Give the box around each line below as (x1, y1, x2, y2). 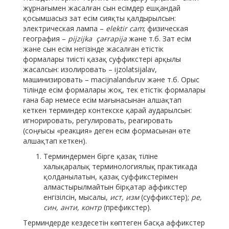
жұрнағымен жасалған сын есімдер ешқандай (23, 3, 180, 13)
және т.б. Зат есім (127, 34, 191, 44)
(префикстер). (102, 202, 151, 213)
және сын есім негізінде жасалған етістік (23, 44, 164, 54)
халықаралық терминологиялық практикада (43, 162, 197, 172)
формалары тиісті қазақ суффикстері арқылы (23, 54, 181, 64)
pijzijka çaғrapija (68, 34, 127, 44)
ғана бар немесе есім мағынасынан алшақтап (23, 95, 181, 105)
